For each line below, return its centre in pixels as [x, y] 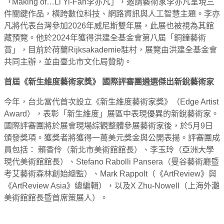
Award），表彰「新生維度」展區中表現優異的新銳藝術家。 [111, 113]
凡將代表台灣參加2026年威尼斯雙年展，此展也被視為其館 [109, 25]
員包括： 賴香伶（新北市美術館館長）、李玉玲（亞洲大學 [109, 149]
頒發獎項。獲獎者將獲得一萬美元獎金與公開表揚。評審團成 [112, 137]
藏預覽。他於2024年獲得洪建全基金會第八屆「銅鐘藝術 [105, 37]
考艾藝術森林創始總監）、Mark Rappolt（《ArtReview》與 [110, 173]
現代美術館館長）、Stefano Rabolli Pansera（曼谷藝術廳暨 [111, 161]
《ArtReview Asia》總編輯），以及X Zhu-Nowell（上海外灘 [112, 185]
